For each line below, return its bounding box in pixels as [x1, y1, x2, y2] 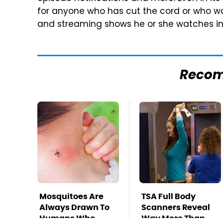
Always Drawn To [39, 202, 110, 213]
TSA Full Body [141, 191, 196, 202]
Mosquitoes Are [39, 191, 104, 202]
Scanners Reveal [141, 202, 210, 213]
